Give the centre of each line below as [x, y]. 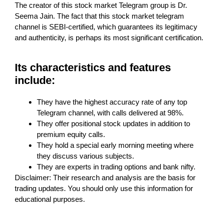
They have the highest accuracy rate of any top [112, 102]
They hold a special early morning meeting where [115, 145]
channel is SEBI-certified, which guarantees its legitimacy [106, 27]
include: [35, 80]
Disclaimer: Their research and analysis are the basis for [105, 177]
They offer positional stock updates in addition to [113, 123]
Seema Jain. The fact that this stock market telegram [99, 16]
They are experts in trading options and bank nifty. [116, 166]
